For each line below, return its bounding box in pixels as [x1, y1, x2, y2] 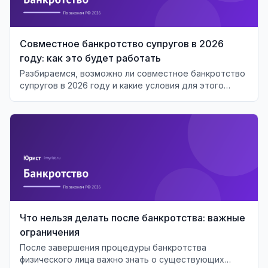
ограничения [20, 226, 80, 238]
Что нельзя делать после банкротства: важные [20, 211, 245, 224]
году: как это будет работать [20, 51, 161, 64]
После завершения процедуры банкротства [20, 242, 206, 252]
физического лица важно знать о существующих [20, 254, 224, 264]
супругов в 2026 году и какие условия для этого [20, 80, 224, 90]
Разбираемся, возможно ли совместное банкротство [20, 68, 245, 78]
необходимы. [20, 92, 75, 102]
